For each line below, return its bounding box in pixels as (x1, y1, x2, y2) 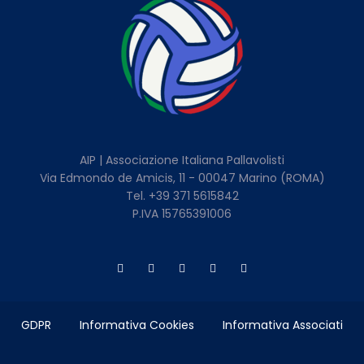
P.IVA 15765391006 (132, 206, 232, 223)
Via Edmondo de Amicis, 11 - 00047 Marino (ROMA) (39, 170, 325, 187)
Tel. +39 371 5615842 (125, 188, 239, 205)
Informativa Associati (223, 316, 343, 333)
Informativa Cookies (80, 316, 194, 333)
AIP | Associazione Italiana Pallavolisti (80, 152, 284, 169)
